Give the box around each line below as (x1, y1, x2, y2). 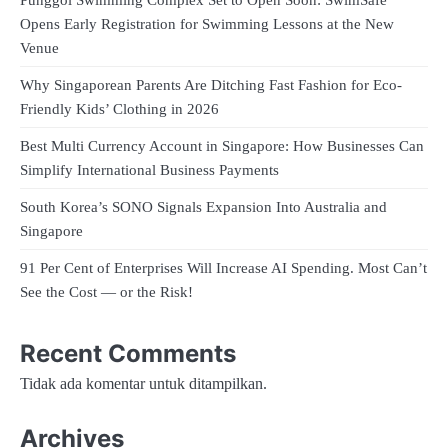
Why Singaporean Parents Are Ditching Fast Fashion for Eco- (20, 77, 402, 94)
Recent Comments (20, 338, 236, 368)
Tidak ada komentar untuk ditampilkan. (20, 374, 267, 392)
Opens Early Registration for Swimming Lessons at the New (20, 16, 394, 33)
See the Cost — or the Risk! (20, 284, 193, 301)
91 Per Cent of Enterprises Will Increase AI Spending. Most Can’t (20, 260, 427, 277)
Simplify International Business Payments (20, 162, 279, 179)
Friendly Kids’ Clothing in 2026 (20, 101, 219, 118)
